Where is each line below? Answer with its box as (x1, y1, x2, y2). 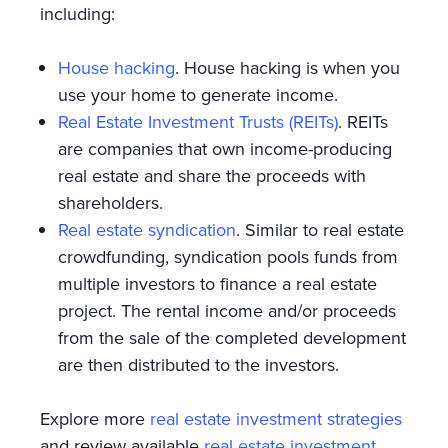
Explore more (40, 405, 150, 432)
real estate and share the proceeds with (58, 162, 366, 189)
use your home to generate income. (58, 81, 343, 108)
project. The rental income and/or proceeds (58, 297, 396, 324)
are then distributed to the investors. (58, 351, 349, 378)
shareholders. (58, 189, 168, 216)
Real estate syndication (58, 216, 236, 243)
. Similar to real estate (236, 216, 404, 243)
